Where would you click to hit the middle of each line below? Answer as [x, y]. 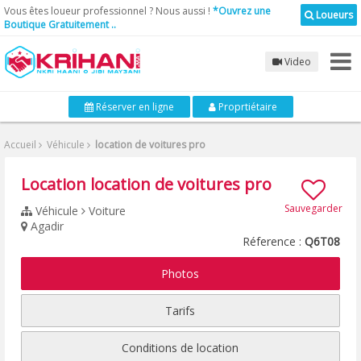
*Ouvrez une [242, 11]
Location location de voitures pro [147, 184]
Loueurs [333, 15]
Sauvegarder [313, 208]
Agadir [46, 226]
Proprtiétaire [246, 107]
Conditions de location [180, 347]
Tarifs [180, 310]
